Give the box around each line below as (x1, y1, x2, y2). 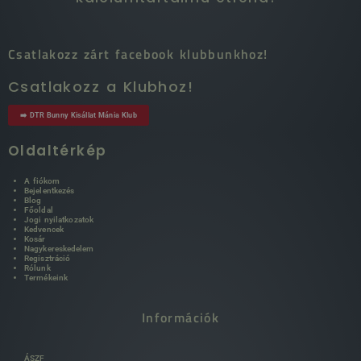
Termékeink (24, 272, 68, 282)
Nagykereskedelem (24, 243, 94, 253)
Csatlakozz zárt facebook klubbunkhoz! (8, 44, 268, 64)
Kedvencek (24, 224, 64, 234)
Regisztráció (24, 253, 71, 263)
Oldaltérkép (8, 140, 107, 160)
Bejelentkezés (24, 185, 75, 195)
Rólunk (24, 263, 51, 272)
